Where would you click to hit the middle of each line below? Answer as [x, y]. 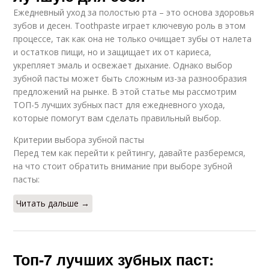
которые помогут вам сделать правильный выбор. [117, 118]
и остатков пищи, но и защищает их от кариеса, [113, 52]
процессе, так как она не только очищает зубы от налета [133, 39]
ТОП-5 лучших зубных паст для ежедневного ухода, [119, 105]
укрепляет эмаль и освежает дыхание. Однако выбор [123, 65]
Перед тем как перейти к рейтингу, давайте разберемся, [130, 153]
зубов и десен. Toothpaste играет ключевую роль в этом [130, 26]
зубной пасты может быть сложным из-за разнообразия [130, 79]
